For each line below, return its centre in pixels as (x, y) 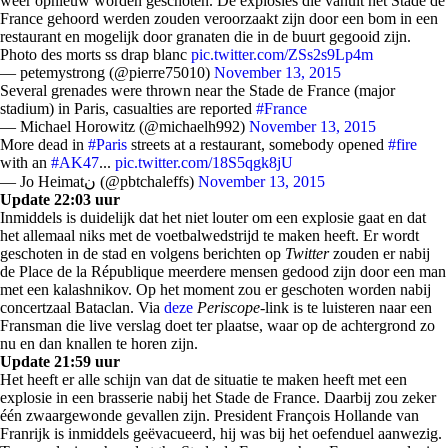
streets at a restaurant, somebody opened (257, 144)
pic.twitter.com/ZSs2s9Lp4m (282, 54)
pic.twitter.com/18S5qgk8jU (204, 162)
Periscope (228, 307)
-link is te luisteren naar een (346, 307)
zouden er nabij (379, 253)
